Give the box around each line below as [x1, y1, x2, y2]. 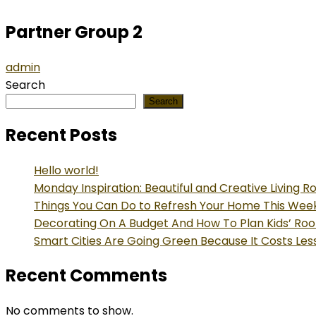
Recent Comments [6, 264, 167, 288]
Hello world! [34, 162, 99, 178]
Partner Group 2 [6, 20, 142, 44]
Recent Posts [6, 123, 117, 147]
